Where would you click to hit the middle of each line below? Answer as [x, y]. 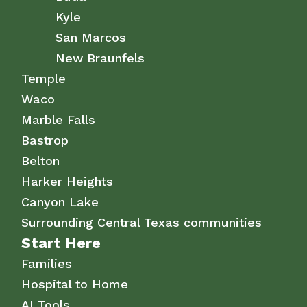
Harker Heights [67, 182]
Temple [44, 79]
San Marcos [91, 38]
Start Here [61, 243]
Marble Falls [59, 120]
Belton [41, 161]
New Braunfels [100, 58]
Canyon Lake [60, 202]
